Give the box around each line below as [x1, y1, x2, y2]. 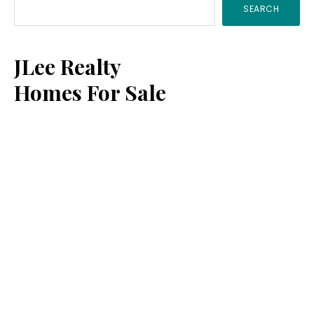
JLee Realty [14, 52, 121, 81]
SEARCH [243, 2, 279, 15]
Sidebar [13, 3, 114, 41]
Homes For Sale [14, 78, 166, 107]
